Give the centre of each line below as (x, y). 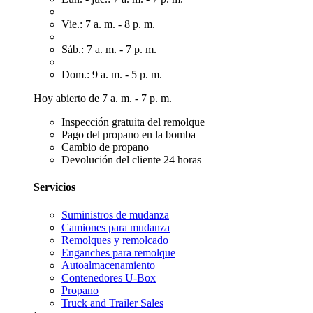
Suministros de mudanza (115, 214)
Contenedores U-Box (109, 277)
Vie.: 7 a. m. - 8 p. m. (108, 24)
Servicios (54, 187)
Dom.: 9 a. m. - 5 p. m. (112, 74)
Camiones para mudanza (116, 227)
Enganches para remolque (118, 252)
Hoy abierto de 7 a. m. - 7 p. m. (103, 98)
